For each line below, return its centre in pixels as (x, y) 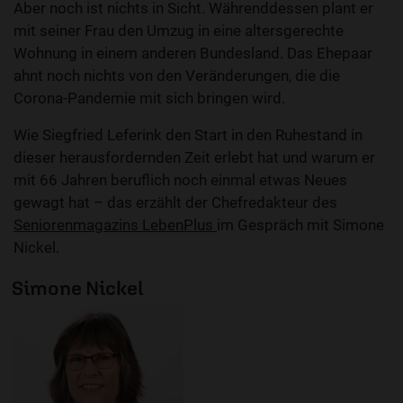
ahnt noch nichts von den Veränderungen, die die (177, 76)
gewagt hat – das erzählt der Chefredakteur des (175, 203)
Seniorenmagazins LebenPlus (115, 225)
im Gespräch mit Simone (300, 225)
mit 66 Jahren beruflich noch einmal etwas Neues (180, 180)
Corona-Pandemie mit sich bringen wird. (153, 99)
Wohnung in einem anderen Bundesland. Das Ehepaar (193, 54)
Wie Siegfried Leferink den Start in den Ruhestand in (188, 135)
